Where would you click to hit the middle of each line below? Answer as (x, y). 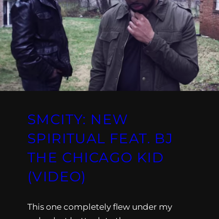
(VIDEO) (57, 177)
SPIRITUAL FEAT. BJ (100, 139)
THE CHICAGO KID (96, 158)
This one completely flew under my (100, 207)
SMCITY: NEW (78, 120)
